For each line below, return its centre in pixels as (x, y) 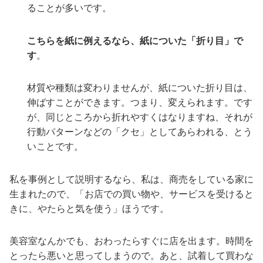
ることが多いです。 (69, 8)
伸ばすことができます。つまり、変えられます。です (140, 103)
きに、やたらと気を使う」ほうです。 (89, 208)
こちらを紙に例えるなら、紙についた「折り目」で (135, 41)
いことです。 (55, 147)
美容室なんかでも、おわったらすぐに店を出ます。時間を (131, 241)
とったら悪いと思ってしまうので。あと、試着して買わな (131, 256)
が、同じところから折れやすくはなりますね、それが (140, 117)
